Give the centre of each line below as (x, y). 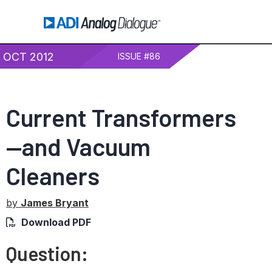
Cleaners (53, 175)
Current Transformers (121, 117)
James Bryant (55, 203)
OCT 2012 (29, 57)
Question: (47, 253)
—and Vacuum (78, 146)
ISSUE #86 (139, 56)
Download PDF (56, 222)
